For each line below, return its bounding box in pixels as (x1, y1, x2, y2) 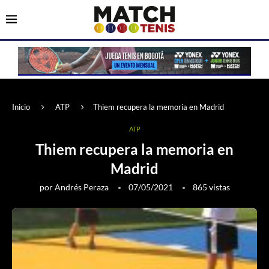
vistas (207, 182, 230, 193)
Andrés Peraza (54, 182, 109, 193)
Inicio (12, 102, 30, 112)
